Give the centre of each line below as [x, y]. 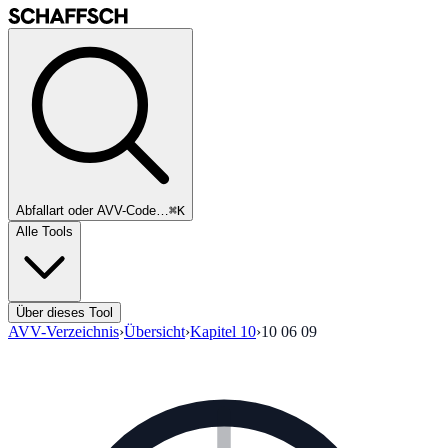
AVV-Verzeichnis [63, 331]
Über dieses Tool [64, 312]
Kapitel [215, 331]
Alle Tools [44, 231]
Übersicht [154, 331]
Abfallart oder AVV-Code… [92, 210]
